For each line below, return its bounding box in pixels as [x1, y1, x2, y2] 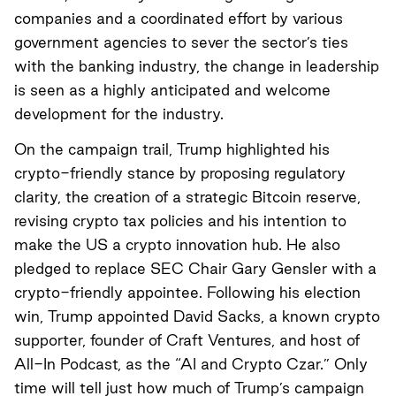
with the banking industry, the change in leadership [14, 57, 379, 74]
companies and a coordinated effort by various [14, 9, 343, 27]
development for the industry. [14, 104, 224, 122]
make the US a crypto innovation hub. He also [14, 235, 340, 253]
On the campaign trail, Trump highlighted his [14, 140, 330, 157]
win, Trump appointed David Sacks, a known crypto [14, 307, 380, 324]
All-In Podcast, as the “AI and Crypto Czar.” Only [14, 354, 368, 372]
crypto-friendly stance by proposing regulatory [14, 164, 346, 181]
